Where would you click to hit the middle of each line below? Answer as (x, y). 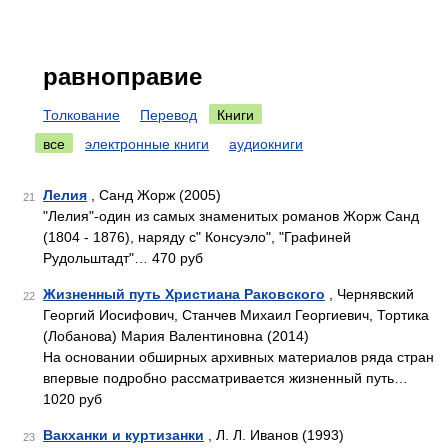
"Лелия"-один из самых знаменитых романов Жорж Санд (231, 216)
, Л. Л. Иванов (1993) (274, 435)
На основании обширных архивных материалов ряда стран (238, 357)
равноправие (122, 76)
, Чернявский (369, 294)
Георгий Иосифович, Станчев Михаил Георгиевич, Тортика (236, 315)
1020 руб (72, 399)
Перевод (168, 115)
